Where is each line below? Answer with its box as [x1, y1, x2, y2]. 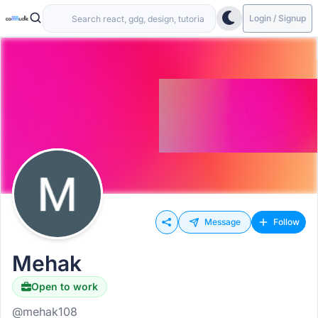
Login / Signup [249, 12, 306, 23]
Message [204, 216, 241, 227]
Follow [273, 216, 300, 227]
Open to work [31, 280, 98, 292]
